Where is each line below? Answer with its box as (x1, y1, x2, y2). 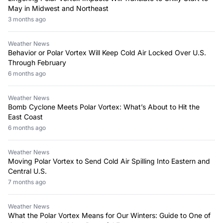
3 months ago (11, 15, 46, 23)
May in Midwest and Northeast (8, 3, 109, 12)
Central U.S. (8, 166, 47, 175)
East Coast (8, 112, 43, 121)
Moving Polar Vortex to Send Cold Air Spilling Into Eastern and (8, 156, 210, 165)
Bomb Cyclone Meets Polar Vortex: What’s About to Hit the (8, 102, 200, 111)
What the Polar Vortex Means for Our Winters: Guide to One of (8, 211, 211, 220)
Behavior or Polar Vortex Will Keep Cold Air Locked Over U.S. (8, 48, 206, 57)
